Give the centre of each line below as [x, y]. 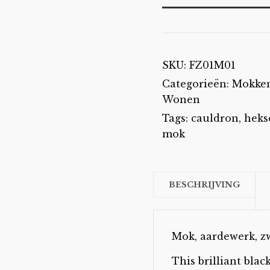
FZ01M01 [212, 65]
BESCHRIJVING [204, 185]
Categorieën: [197, 84]
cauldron [215, 118]
